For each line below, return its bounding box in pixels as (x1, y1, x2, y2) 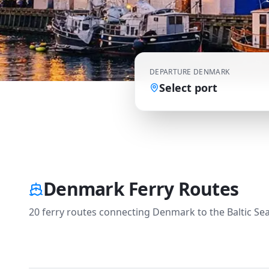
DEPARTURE (150, 67, 192, 77)
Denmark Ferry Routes (43, 177, 238, 201)
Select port (159, 80, 217, 95)
